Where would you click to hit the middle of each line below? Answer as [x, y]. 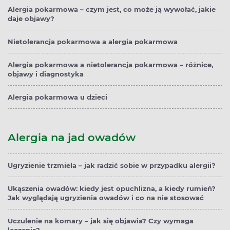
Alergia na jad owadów [72, 138]
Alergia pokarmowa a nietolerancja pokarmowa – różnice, [110, 65]
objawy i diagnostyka [46, 74]
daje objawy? [31, 19]
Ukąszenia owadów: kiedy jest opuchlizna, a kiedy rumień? [112, 189]
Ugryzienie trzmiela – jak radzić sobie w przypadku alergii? [112, 166]
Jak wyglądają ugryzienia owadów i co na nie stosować [106, 198]
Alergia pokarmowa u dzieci [57, 97]
